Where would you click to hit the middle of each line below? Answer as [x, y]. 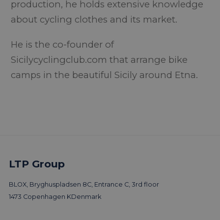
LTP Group [37, 164]
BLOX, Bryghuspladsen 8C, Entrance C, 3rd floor [84, 184]
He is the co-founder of [63, 44]
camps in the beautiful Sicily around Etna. [105, 75]
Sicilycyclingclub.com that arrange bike [99, 60]
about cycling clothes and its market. [94, 19]
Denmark [86, 196]
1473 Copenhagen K [40, 196]
